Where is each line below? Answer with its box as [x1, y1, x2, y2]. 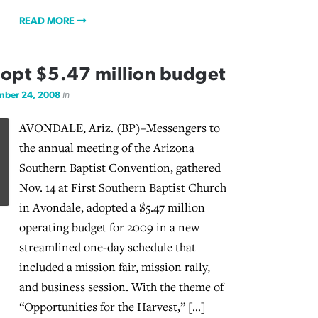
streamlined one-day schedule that [18, 239, 196, 256]
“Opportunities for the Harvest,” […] [18, 299, 205, 315]
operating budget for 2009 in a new [18, 219, 199, 236]
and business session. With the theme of [18, 279, 224, 295]
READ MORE [18, 16, 75, 26]
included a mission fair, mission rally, [18, 259, 210, 275]
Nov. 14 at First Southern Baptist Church [18, 180, 226, 196]
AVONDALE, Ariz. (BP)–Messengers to [18, 120, 220, 136]
